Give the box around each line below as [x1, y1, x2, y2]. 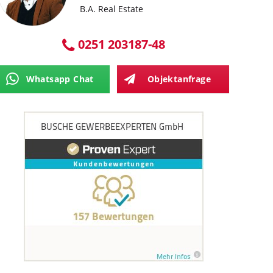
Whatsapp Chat [26, 73, 94, 85]
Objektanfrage [147, 73, 211, 85]
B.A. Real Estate [80, 3, 143, 15]
